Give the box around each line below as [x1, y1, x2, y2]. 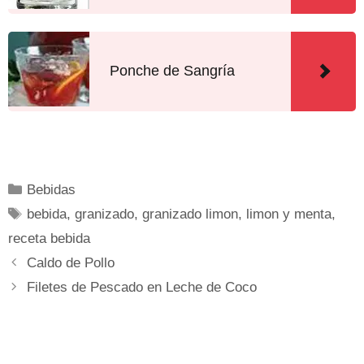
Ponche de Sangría [110, 63, 235, 80]
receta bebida [8, 230, 90, 246]
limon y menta [246, 206, 332, 222]
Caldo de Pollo [27, 254, 115, 271]
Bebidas [27, 181, 76, 197]
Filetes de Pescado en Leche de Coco [27, 279, 258, 295]
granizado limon [142, 206, 239, 222]
